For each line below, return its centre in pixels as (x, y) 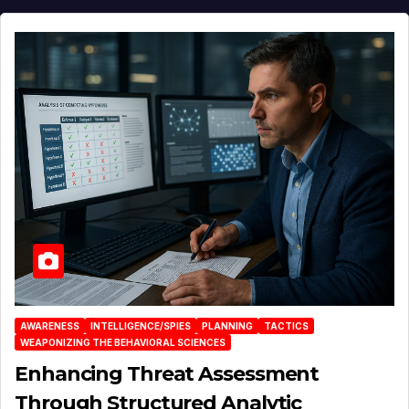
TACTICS (286, 325)
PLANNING (227, 325)
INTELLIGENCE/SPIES (141, 325)
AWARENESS (50, 325)
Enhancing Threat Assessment (167, 373)
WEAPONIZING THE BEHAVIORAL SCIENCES (123, 342)
